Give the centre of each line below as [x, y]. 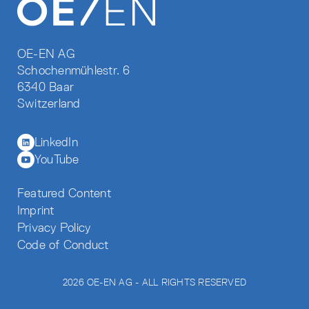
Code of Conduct [63, 245]
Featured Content [64, 193]
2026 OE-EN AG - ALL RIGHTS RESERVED [154, 282]
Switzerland [49, 103]
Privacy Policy [54, 228]
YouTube [57, 160]
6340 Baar [46, 87]
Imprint [36, 211]
